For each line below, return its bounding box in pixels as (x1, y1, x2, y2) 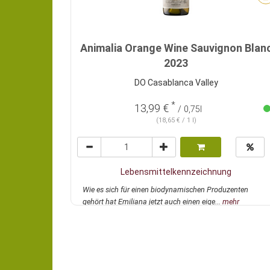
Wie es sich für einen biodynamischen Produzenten (83, 185, 248, 195)
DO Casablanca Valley (134, 78, 218, 88)
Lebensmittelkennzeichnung (121, 167, 231, 177)
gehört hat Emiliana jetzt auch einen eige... (83, 197, 222, 207)
